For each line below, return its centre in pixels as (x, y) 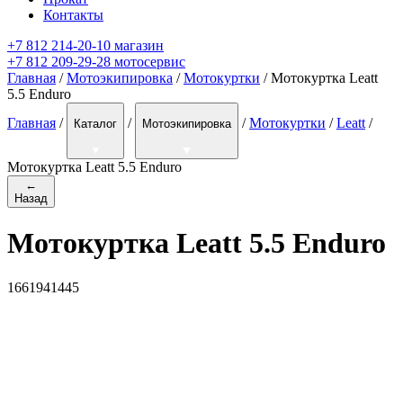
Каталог (95, 124)
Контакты (73, 15)
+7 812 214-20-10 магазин (85, 46)
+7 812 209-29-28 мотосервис (96, 62)
